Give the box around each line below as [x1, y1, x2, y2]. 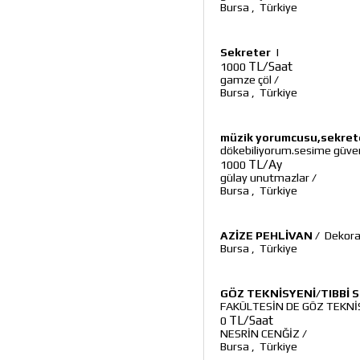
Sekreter [220, 46, 271, 59]
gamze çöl [220, 73, 272, 86]
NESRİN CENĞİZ [220, 327, 300, 340]
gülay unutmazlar [220, 171, 309, 184]
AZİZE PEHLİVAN [220, 229, 313, 242]
